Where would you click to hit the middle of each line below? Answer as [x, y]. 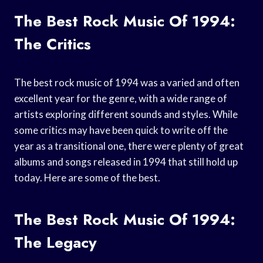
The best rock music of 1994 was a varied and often [127, 82]
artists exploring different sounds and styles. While [126, 114]
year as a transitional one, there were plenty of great [129, 146]
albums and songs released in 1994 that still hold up [126, 161]
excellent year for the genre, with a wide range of [121, 98]
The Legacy [55, 242]
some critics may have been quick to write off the [121, 130]
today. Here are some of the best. [87, 177]
